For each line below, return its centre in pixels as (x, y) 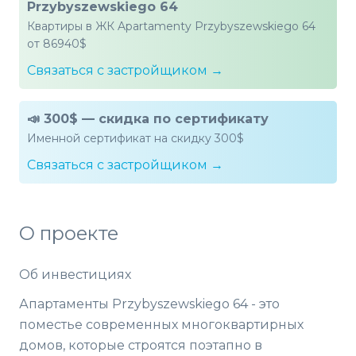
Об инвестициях (75, 275)
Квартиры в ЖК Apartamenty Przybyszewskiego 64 (171, 27)
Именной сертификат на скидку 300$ (135, 139)
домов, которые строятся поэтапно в (141, 346)
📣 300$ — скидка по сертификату (148, 119)
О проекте (69, 234)
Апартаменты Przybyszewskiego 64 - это (149, 304)
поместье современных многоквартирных (161, 325)
